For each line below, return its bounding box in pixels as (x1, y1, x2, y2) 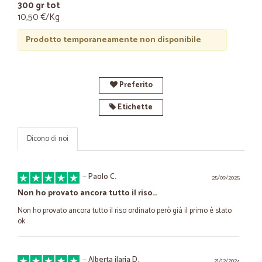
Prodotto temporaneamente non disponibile (25, 33, 201, 47)
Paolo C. (88, 171, 116, 183)
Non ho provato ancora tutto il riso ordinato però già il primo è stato (18, 205, 232, 217)
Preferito (117, 79, 153, 91)
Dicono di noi (27, 133, 68, 145)
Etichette (116, 101, 153, 113)
